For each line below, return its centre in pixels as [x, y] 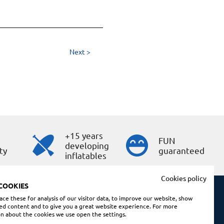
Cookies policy [184, 178]
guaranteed [181, 150]
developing [87, 145]
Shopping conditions [136, 207]
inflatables [86, 155]
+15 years [84, 135]
